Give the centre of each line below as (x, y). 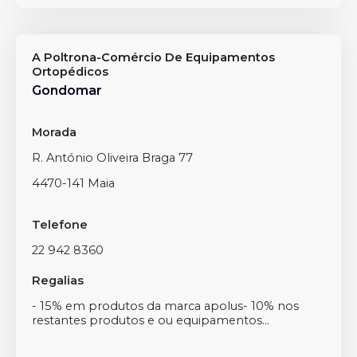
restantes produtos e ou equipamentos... (151, 320)
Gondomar (67, 90)
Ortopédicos (70, 72)
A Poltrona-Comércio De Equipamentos (153, 57)
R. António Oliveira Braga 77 (112, 158)
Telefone (60, 225)
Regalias (58, 280)
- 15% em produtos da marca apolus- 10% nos (165, 306)
